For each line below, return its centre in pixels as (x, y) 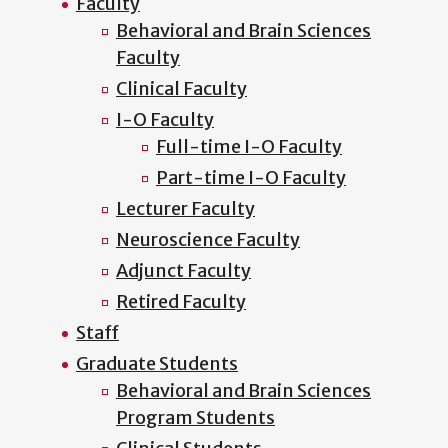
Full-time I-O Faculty (249, 147)
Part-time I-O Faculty (251, 178)
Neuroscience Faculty (208, 240)
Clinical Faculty (181, 89)
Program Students (195, 418)
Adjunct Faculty (183, 271)
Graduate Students (157, 364)
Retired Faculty (181, 302)
